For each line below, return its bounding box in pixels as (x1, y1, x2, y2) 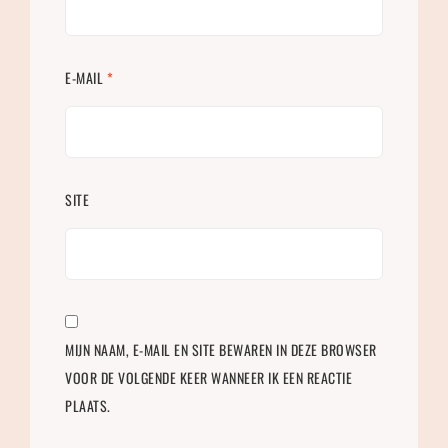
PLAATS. (65, 394, 111, 416)
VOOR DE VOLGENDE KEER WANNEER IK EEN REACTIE (65, 366, 352, 388)
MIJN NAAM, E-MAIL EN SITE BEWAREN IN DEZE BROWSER (65, 338, 377, 360)
